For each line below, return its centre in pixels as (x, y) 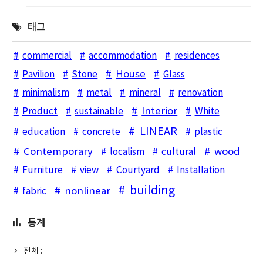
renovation (200, 93)
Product (40, 112)
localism (127, 153)
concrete (102, 133)
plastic (209, 133)
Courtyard (138, 171)
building (152, 191)
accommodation (123, 56)
